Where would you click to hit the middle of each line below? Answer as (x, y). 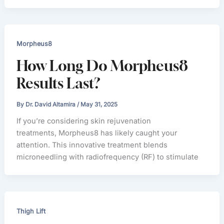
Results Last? (59, 83)
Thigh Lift (31, 211)
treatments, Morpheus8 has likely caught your (97, 133)
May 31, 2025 (99, 105)
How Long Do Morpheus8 (102, 65)
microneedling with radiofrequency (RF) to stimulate (108, 157)
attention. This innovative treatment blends (92, 145)
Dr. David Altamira (51, 105)
